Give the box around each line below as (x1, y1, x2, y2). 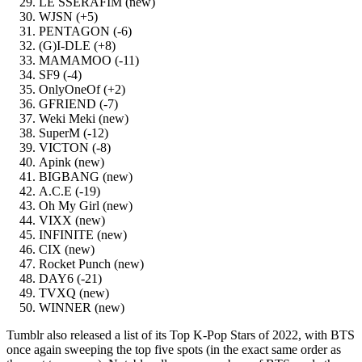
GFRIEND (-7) (39, 97, 118, 112)
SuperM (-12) (39, 126, 108, 141)
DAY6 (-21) (39, 271, 102, 286)
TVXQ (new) (39, 286, 109, 301)
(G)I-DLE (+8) (39, 39, 116, 53)
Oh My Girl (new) (39, 199, 133, 213)
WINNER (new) (39, 301, 124, 315)
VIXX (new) (39, 213, 105, 228)
